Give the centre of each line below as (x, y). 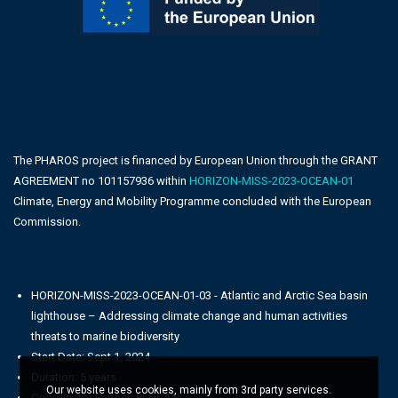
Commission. (47, 222)
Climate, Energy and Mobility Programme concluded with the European (192, 202)
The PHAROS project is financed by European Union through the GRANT (195, 161)
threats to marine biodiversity (107, 337)
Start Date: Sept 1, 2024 (92, 357)
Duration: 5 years (75, 378)
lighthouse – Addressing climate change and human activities (189, 316)
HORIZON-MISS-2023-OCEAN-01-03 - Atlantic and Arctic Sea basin (199, 296)
